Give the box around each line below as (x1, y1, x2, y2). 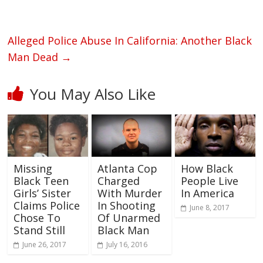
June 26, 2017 (22, 240, 67, 250)
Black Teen (14, 174, 69, 188)
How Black (180, 161, 233, 176)
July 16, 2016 (106, 240, 147, 250)
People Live (180, 174, 238, 188)
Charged (97, 174, 140, 188)
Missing (14, 161, 53, 176)
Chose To (14, 211, 61, 225)
